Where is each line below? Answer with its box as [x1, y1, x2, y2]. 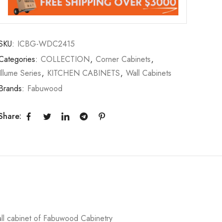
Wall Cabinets [126, 67, 172, 79]
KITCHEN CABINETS [47, 67, 120, 79]
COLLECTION [41, 53, 90, 65]
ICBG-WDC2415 [17, 38, 75, 50]
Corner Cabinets [96, 53, 151, 65]
